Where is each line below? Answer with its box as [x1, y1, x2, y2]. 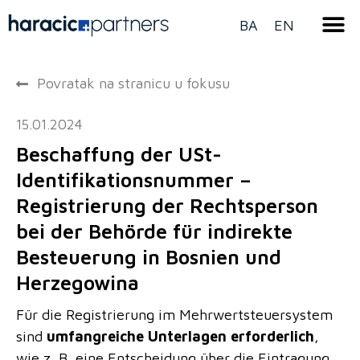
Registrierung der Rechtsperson [16, 194, 318, 217]
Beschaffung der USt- [16, 142, 222, 166]
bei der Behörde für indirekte [16, 219, 292, 243]
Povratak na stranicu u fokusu [37, 75, 231, 92]
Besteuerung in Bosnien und [16, 245, 281, 268]
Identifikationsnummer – [16, 168, 252, 191]
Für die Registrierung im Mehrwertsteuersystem [16, 306, 333, 323]
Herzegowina [16, 271, 139, 294]
